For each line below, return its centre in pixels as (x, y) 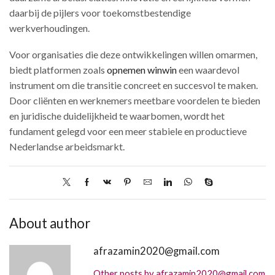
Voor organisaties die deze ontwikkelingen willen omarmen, (133, 55)
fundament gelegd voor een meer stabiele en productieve (128, 131)
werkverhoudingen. (49, 28)
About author (50, 223)
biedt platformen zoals (58, 70)
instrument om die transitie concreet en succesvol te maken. (134, 85)
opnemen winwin (142, 70)
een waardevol (208, 70)
